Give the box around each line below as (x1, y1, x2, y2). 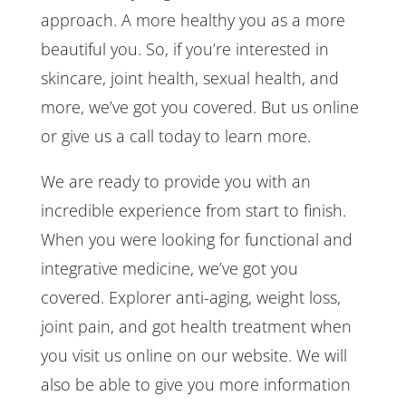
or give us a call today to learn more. (40, 124, 311, 147)
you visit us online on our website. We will (40, 343, 347, 366)
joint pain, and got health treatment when (40, 314, 352, 337)
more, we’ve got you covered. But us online (40, 95, 359, 118)
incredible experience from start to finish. (40, 198, 346, 221)
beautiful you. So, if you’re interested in (40, 37, 329, 60)
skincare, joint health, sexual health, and (40, 66, 339, 89)
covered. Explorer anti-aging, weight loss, (40, 285, 341, 308)
